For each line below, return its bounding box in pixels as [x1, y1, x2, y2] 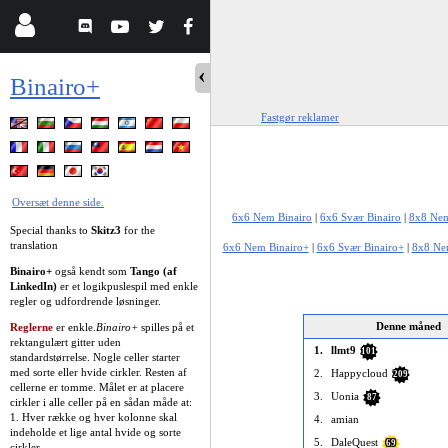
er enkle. [53, 320, 96, 333]
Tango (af [130, 264, 177, 277]
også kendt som [52, 264, 130, 277]
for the [121, 223, 155, 236]
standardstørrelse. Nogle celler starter [10, 350, 180, 363]
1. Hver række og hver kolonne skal [10, 410, 177, 423]
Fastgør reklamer [261, 111, 339, 123]
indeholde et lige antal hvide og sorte [10, 425, 181, 438]
